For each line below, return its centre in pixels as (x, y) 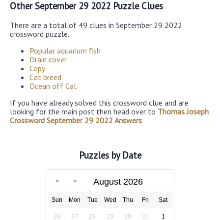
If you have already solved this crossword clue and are (99, 102)
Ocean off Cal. (54, 86)
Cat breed (45, 77)
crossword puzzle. (40, 34)
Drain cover (48, 59)
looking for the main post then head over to (84, 111)
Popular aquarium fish (65, 50)
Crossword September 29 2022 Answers (76, 120)
